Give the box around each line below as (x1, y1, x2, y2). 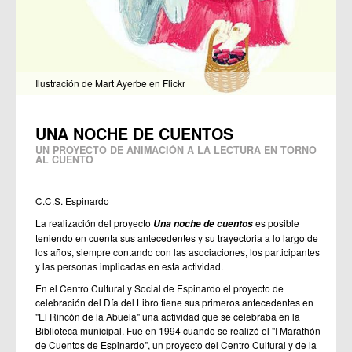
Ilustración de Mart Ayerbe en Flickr (35, 76, 185, 90)
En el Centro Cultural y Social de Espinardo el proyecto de (35, 281, 284, 295)
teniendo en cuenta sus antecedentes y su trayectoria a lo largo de (35, 231, 318, 245)
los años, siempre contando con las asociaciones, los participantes (35, 245, 320, 259)
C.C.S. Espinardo (35, 194, 109, 208)
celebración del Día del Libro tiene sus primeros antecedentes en (35, 295, 313, 310)
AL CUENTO (35, 152, 93, 167)
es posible (253, 216, 299, 230)
